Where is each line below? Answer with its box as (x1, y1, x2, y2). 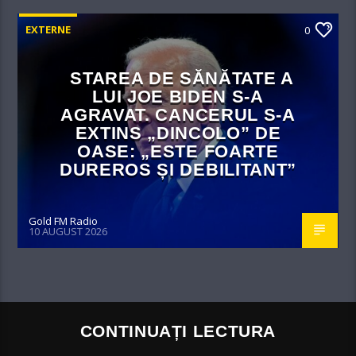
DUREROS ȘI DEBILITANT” (60, 159, 296, 180)
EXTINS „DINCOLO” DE (75, 122, 281, 143)
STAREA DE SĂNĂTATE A (70, 68, 294, 88)
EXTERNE (25, 21, 72, 37)
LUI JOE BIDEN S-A (92, 86, 264, 106)
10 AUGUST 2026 (29, 224, 108, 239)
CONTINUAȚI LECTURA (79, 322, 277, 341)
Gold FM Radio (29, 213, 99, 228)
